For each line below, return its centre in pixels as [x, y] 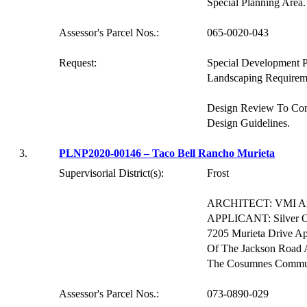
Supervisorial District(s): [112, 173]
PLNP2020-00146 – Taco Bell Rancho [148, 153]
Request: [78, 63]
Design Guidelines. [249, 123]
